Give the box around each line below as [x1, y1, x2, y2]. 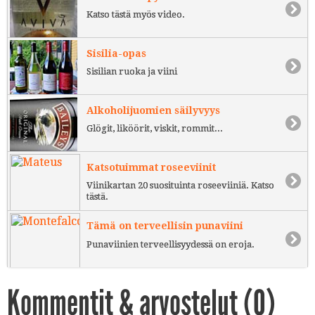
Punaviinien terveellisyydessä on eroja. [86, 239, 255, 250]
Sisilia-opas [86, 47, 146, 59]
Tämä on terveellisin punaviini [86, 220, 243, 232]
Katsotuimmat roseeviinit [86, 161, 216, 173]
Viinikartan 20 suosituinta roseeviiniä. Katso [86, 180, 274, 191]
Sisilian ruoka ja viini [86, 66, 177, 77]
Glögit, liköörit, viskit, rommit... [86, 123, 223, 134]
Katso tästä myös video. [86, 9, 185, 20]
